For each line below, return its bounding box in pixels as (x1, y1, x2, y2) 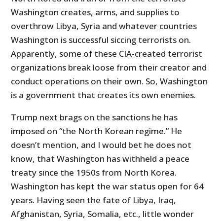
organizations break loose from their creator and (11, 62, 207, 74)
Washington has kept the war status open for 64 (11, 181, 204, 192)
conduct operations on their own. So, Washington (11, 75, 208, 87)
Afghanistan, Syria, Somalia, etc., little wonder (11, 208, 194, 220)
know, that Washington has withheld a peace (11, 153, 190, 165)
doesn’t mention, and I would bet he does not (11, 139, 192, 151)
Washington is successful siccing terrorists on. (11, 34, 191, 46)
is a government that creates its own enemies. (11, 89, 196, 101)
